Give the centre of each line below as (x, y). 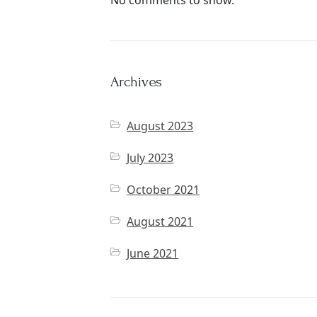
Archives (136, 82)
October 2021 (163, 190)
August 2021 (160, 221)
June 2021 (153, 253)
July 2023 (150, 158)
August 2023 (160, 126)
